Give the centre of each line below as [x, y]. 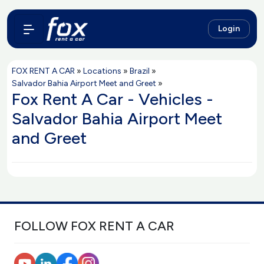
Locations [102, 71]
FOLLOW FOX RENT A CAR [94, 226]
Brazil [140, 71]
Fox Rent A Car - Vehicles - [113, 99]
